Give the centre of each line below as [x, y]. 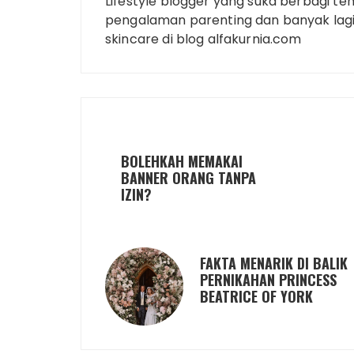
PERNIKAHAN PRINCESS [268, 280]
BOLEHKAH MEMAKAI [182, 161]
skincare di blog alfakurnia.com [203, 39]
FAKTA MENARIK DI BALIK [274, 263]
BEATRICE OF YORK [256, 296]
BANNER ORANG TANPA [188, 178]
